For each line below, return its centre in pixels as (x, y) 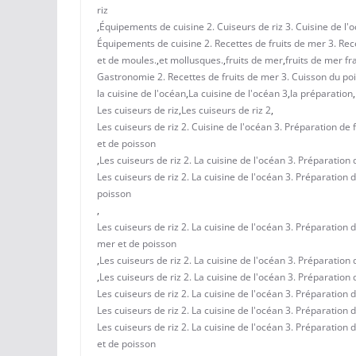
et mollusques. (191, 60)
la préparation (321, 93)
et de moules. (127, 60)
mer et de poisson (137, 243)
